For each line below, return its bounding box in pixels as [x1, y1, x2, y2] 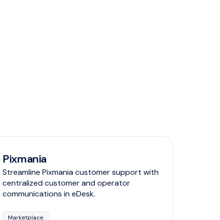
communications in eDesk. [2, 189, 96, 199]
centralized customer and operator [2, 178, 131, 189]
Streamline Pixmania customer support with [2, 167, 159, 178]
